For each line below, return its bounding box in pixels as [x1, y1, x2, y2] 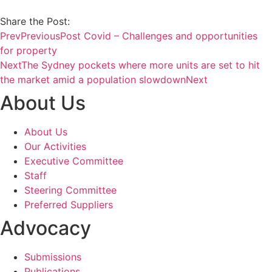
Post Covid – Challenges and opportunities [60, 29, 257, 42]
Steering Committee [24, 183, 117, 196]
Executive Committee [24, 154, 123, 167]
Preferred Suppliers [24, 198, 113, 211]
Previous [21, 29, 60, 42]
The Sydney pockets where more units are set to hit [21, 58, 260, 71]
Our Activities [24, 140, 86, 152]
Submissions [24, 250, 81, 263]
